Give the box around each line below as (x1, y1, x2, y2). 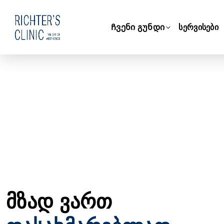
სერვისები (178, 22, 219, 32)
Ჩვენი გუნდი (111, 22, 165, 32)
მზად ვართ (6, 190, 112, 212)
